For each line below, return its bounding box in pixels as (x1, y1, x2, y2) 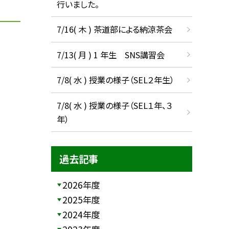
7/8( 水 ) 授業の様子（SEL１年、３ (56, 99, 172, 111)
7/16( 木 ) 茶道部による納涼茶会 (56, 23, 172, 36)
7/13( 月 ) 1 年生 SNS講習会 (56, 48, 165, 61)
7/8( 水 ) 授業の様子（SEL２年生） (56, 74, 174, 86)
